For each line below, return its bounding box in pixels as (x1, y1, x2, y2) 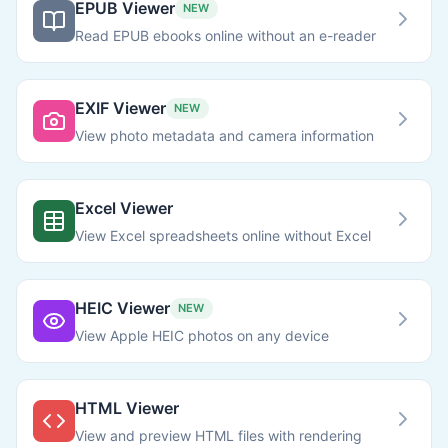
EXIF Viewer (75, 98, 166, 118)
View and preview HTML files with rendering (75, 427, 362, 444)
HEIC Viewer (75, 298, 170, 318)
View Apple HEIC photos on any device (75, 327, 329, 344)
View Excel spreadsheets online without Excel (75, 227, 371, 244)
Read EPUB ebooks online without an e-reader (75, 27, 376, 44)
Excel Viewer (75, 198, 173, 218)
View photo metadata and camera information (75, 127, 374, 144)
